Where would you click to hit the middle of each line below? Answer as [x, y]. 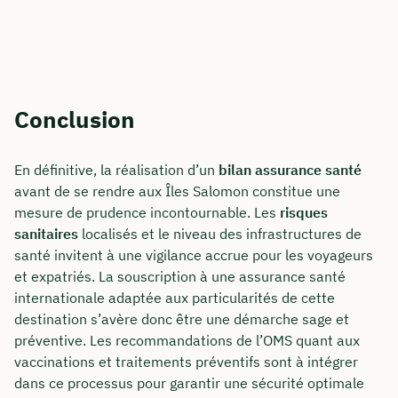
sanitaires [46, 234]
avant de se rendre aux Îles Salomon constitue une [177, 191]
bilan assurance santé [290, 170]
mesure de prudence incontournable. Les [147, 213]
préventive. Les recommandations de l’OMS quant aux [187, 341]
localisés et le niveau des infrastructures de [220, 234]
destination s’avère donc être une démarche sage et [182, 319]
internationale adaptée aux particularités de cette [175, 298]
